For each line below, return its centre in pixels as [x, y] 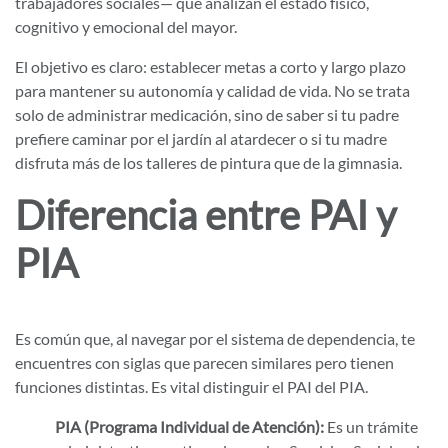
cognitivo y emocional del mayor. [126, 26]
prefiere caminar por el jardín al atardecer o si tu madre [201, 138]
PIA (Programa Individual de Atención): [189, 426]
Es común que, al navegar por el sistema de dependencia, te [215, 338]
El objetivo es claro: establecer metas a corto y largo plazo [210, 66]
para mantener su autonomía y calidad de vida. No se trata [212, 90]
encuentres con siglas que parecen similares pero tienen [204, 362]
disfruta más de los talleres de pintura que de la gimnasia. [210, 162]
